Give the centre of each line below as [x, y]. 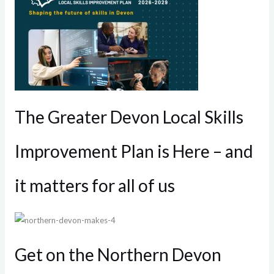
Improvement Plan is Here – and [134, 151]
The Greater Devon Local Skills [129, 117]
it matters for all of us [94, 185]
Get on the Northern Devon [118, 255]
